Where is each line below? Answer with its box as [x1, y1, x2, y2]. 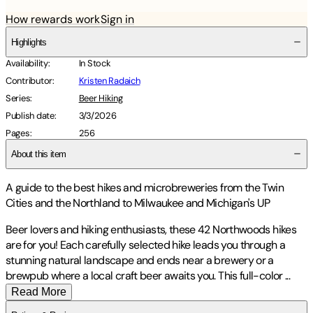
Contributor [6, 74, 53, 87]
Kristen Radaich [78, 74, 140, 87]
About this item [11, 148, 66, 159]
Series [6, 92, 31, 104]
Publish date [6, 109, 54, 122]
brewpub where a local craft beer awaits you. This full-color [6, 268, 283, 283]
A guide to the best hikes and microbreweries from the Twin [6, 180, 284, 195]
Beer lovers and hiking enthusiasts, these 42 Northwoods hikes [6, 221, 296, 237]
